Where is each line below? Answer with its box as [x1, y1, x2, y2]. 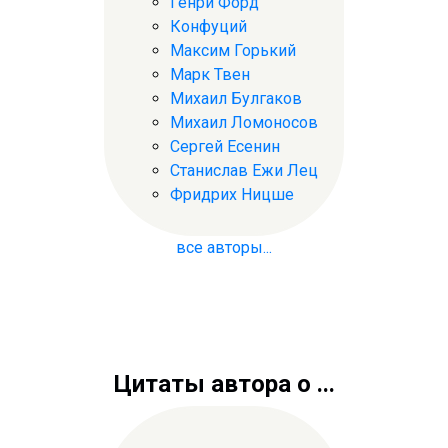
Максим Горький [170, 40, 296, 60]
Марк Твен [170, 64, 250, 84]
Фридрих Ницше [170, 184, 294, 204]
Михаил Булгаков [170, 88, 302, 108]
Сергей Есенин [170, 136, 280, 156]
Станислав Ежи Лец [170, 160, 318, 180]
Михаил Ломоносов [170, 112, 318, 132]
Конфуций [170, 16, 247, 36]
